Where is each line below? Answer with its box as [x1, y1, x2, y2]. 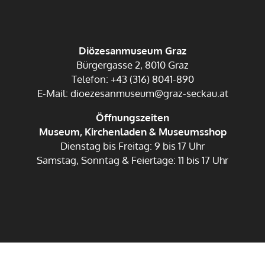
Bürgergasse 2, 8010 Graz [76, 58, 189, 71]
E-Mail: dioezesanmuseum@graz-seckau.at [37, 86, 228, 99]
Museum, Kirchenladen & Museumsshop [38, 125, 227, 138]
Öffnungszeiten [96, 111, 169, 124]
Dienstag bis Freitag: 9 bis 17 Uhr [60, 139, 205, 152]
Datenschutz [134, 250, 190, 263]
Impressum [75, 250, 125, 263]
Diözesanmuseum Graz [79, 44, 186, 57]
